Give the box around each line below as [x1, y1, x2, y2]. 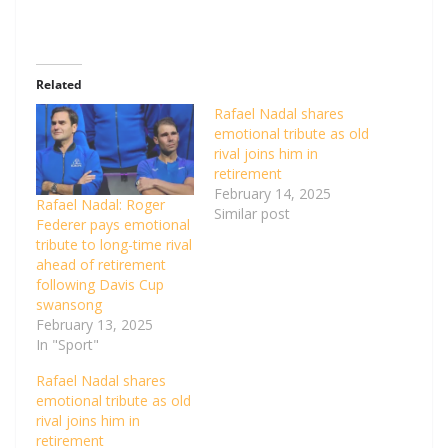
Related [36, 76, 82, 94]
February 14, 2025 [214, 184, 331, 204]
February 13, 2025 [36, 314, 153, 334]
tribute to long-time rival [36, 234, 192, 254]
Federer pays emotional [36, 214, 190, 234]
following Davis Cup [36, 274, 164, 294]
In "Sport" [36, 334, 99, 354]
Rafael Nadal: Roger [36, 194, 165, 214]
